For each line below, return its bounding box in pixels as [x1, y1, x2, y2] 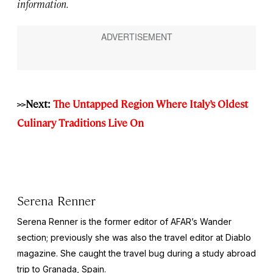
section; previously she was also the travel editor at [17, 232, 225, 243]
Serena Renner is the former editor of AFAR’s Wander [17, 216, 232, 227]
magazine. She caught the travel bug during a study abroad [17, 247, 256, 258]
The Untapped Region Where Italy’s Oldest [53, 96, 248, 110]
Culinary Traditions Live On [17, 115, 144, 129]
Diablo [225, 232, 251, 243]
